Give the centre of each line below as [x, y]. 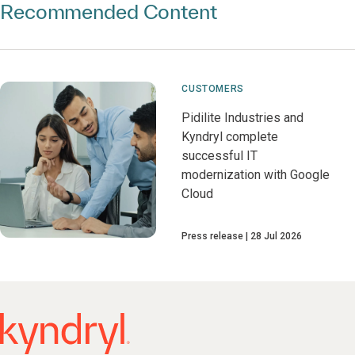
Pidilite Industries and [243, 117]
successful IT [220, 155]
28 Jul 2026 [277, 236]
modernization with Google [256, 174]
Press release [213, 236]
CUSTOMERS [213, 88]
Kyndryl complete [230, 136]
